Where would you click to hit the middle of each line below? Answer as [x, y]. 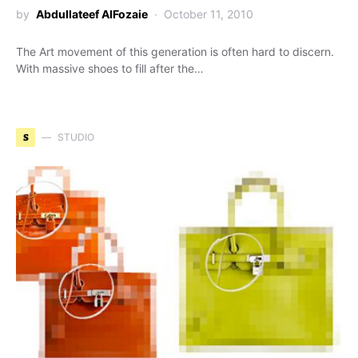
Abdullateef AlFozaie [92, 14]
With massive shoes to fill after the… [110, 68]
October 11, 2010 [209, 14]
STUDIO [76, 137]
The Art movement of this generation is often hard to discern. [175, 52]
